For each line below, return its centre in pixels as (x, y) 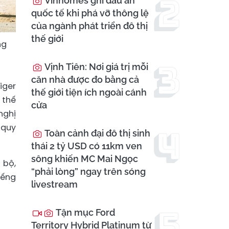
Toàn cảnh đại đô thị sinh (96, 133)
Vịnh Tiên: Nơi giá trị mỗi (95, 67)
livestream (54, 185)
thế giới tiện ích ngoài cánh (89, 93)
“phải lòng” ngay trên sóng (88, 172)
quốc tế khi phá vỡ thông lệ (90, 13)
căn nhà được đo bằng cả (85, 80)
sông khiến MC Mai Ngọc (85, 159)
